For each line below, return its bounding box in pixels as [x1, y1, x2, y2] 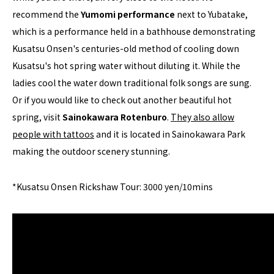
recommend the [12, 7, 81, 20]
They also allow [171, 110, 234, 123]
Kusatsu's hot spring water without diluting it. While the [12, 59, 240, 72]
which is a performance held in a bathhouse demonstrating [12, 24, 256, 37]
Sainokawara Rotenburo [62, 110, 167, 123]
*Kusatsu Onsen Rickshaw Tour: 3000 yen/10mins [12, 180, 213, 193]
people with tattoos [12, 127, 94, 140]
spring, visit [12, 110, 62, 123]
